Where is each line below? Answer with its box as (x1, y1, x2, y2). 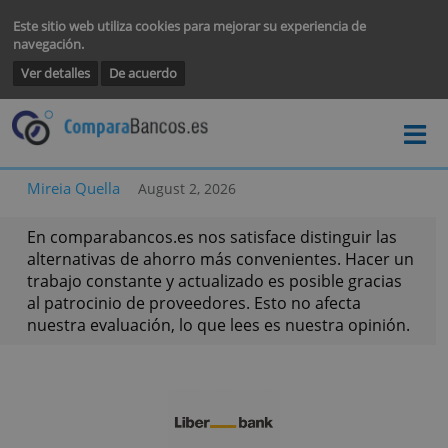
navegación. (14, 39, 96, 60)
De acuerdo (124, 72, 202, 94)
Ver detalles (24, 72, 103, 94)
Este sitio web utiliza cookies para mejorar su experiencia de (14, 18, 417, 40)
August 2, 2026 (156, 203, 269, 226)
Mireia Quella (30, 202, 137, 226)
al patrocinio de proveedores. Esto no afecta (30, 331, 411, 357)
